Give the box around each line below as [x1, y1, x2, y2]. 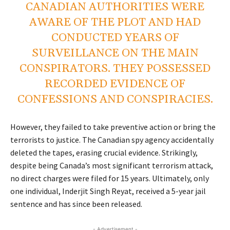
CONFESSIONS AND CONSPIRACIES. [17, 92, 213, 107]
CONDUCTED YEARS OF [51, 30, 179, 45]
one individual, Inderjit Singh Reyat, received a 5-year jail [10, 185, 206, 196]
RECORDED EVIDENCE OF [45, 76, 185, 91]
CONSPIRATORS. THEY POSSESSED [20, 61, 210, 76]
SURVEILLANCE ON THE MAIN [31, 46, 199, 61]
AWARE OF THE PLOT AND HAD [29, 15, 201, 30]
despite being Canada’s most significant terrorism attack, [10, 160, 213, 170]
